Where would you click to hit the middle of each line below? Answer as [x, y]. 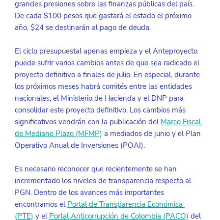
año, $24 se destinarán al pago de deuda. [82, 28]
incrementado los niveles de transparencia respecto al [104, 181]
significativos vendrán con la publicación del [87, 122]
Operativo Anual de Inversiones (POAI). [81, 146]
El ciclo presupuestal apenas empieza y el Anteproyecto [107, 51]
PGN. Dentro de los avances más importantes [90, 193]
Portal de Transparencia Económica [126, 205]
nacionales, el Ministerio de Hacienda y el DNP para [100, 98]
